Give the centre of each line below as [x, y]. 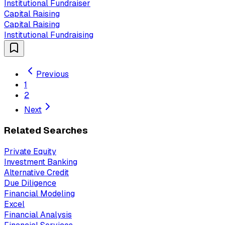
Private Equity [30, 152]
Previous [52, 74]
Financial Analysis [38, 215]
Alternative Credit [36, 173]
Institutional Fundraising [49, 35]
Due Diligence [30, 183]
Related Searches [46, 131]
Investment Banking [41, 162]
